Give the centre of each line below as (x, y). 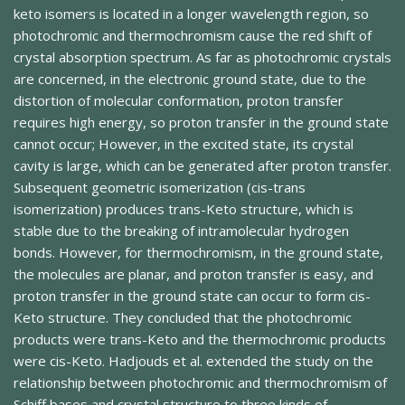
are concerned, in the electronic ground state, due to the (190, 79)
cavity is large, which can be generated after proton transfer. (202, 166)
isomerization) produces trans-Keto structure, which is (184, 209)
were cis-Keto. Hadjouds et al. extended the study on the (193, 361)
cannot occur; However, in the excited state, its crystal (184, 144)
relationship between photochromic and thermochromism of (200, 383)
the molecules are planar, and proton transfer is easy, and (193, 274)
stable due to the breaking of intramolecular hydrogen (181, 231)
